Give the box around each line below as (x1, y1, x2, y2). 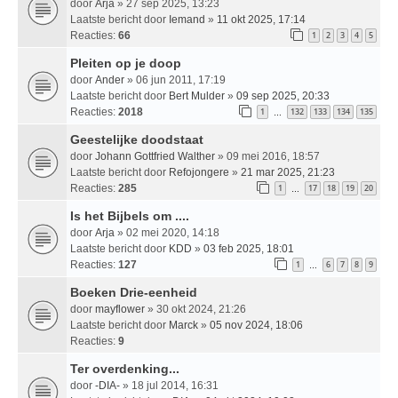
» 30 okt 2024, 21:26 (145, 302, 246, 315)
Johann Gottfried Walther (95, 149, 215, 163)
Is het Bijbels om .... (70, 208, 189, 223)
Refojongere (169, 165, 229, 179)
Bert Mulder (169, 89, 225, 102)
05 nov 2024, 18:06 (210, 318, 303, 331)
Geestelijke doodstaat (70, 131, 203, 147)
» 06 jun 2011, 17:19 (124, 73, 226, 86)
